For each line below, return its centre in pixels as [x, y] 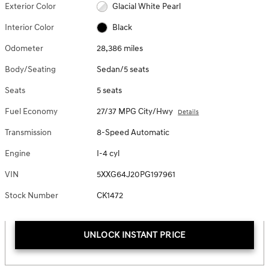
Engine [18, 153]
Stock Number [32, 195]
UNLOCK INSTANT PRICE [134, 235]
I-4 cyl [108, 153]
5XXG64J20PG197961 [136, 174]
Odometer [24, 48]
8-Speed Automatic [133, 132]
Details [189, 112]
